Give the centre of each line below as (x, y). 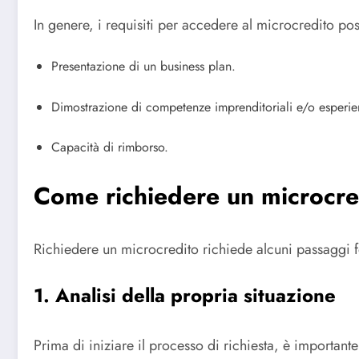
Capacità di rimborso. (110, 147)
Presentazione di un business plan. (143, 67)
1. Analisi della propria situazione (185, 295)
